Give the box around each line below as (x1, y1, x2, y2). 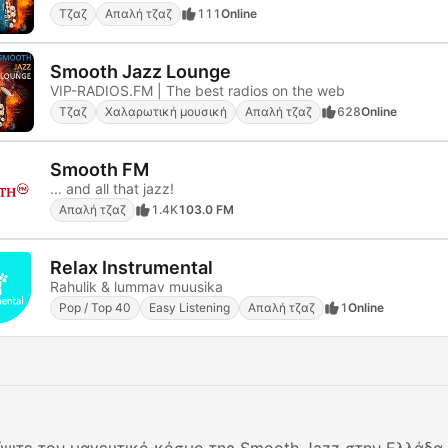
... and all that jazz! (50, 179, 174, 197)
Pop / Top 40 (59, 299, 131, 315)
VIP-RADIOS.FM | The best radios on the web (50, 81, 345, 99)
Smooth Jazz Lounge (50, 60, 231, 82)
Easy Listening (149, 299, 230, 315)
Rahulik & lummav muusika (50, 277, 223, 295)
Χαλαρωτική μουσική (105, 103, 227, 119)
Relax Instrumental (50, 256, 213, 278)
